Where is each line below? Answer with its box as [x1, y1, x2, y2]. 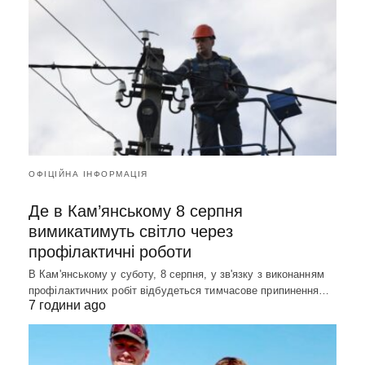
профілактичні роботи [29, 243, 191, 262]
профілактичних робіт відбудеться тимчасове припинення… [29, 284, 330, 297]
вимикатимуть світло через [29, 222, 233, 241]
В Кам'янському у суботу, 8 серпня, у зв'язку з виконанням [29, 268, 324, 281]
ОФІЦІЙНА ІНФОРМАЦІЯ [29, 169, 148, 179]
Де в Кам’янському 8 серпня [29, 202, 243, 221]
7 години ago [29, 298, 106, 313]
